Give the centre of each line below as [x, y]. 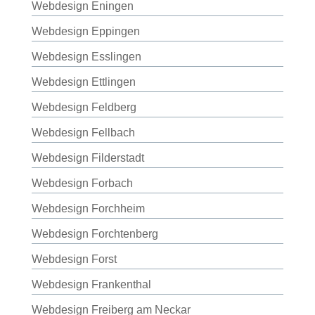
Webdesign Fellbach [83, 133]
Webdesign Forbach [82, 183]
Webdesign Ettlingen [83, 82]
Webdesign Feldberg [84, 107]
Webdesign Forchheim [88, 208]
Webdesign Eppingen [85, 31]
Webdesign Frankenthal [91, 284]
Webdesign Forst [74, 259]
